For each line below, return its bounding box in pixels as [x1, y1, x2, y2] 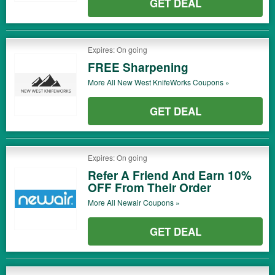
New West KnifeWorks [117, 77, 191, 87]
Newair [117, 197, 141, 207]
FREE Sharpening [88, 59, 188, 76]
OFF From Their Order [88, 179, 211, 196]
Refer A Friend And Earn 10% [88, 167, 252, 184]
